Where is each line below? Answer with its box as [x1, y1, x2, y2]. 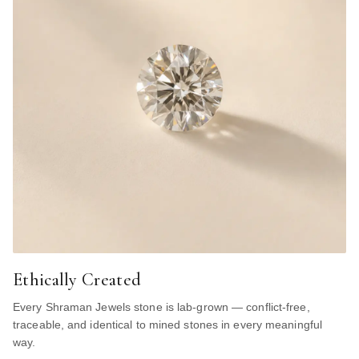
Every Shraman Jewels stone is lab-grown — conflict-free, [13, 300, 310, 313]
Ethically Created [13, 268, 142, 290]
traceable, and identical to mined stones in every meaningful [13, 317, 323, 331]
